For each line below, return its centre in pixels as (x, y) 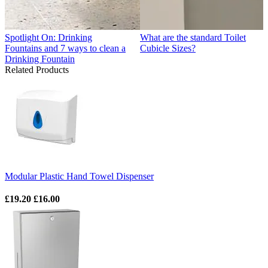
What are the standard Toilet (193, 38)
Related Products (37, 70)
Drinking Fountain (40, 59)
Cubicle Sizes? (168, 48)
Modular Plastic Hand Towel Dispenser (79, 176)
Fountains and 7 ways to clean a (65, 48)
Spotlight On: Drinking (48, 38)
